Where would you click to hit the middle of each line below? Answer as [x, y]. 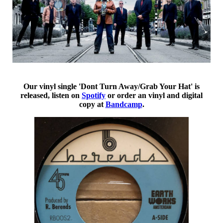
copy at [92, 105]
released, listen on [51, 96]
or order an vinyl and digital [154, 96]
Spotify [94, 96]
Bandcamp [124, 105]
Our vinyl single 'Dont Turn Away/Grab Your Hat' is [111, 87]
